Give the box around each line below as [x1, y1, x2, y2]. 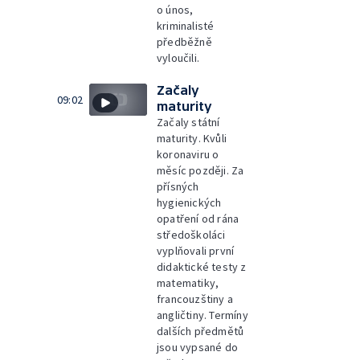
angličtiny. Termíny [157, 307, 248, 322]
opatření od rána [157, 211, 239, 226]
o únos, [157, 2, 194, 17]
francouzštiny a [157, 291, 233, 306]
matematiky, [157, 275, 219, 290]
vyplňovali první [157, 243, 235, 258]
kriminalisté [157, 18, 215, 33]
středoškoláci [157, 227, 226, 242]
